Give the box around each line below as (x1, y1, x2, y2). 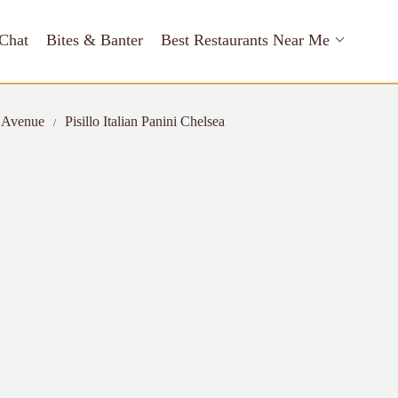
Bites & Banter (46, 31, 143, 49)
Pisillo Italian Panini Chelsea (65, 114, 225, 129)
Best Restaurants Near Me (161, 31, 330, 49)
